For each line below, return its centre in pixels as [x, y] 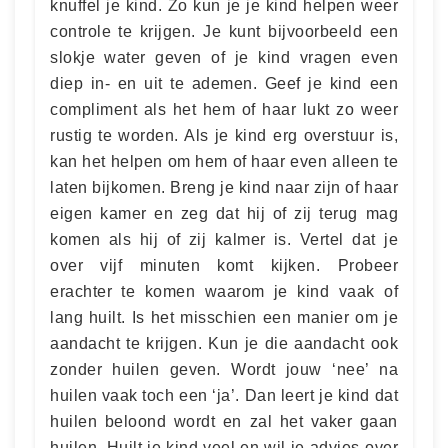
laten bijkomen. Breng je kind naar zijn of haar [224, 187]
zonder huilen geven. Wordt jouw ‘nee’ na [224, 369]
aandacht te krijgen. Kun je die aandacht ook [224, 343]
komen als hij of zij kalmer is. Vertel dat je [224, 239]
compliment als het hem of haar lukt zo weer [224, 109]
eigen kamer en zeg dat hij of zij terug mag [224, 213]
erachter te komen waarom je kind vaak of [224, 291]
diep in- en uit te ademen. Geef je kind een [224, 83]
